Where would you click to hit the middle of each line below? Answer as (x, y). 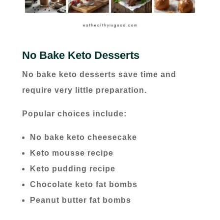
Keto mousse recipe (71, 153)
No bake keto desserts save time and (99, 74)
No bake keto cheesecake (83, 137)
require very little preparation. (84, 90)
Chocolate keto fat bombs (83, 184)
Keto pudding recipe (72, 168)
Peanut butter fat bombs (80, 200)
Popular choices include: (74, 113)
